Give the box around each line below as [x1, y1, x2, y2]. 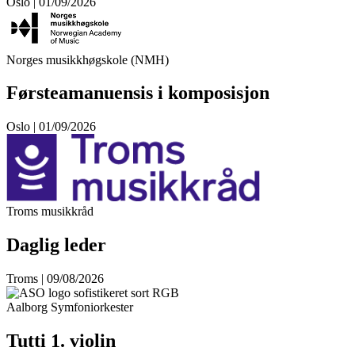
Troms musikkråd [6, 204, 94, 219]
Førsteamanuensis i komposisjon [6, 82, 269, 104]
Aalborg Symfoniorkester [6, 300, 133, 315]
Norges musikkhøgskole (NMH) [6, 52, 169, 67]
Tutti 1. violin [6, 330, 116, 352]
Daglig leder [6, 235, 106, 256]
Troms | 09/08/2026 [6, 272, 104, 286]
